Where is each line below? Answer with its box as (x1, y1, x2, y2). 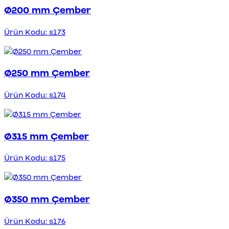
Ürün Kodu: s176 (4, 215, 65, 227)
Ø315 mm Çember (4, 129, 89, 143)
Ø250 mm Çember (4, 66, 90, 80)
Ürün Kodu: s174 (4, 89, 66, 101)
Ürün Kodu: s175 (4, 152, 65, 164)
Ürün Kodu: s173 (4, 26, 65, 38)
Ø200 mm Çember (4, 3, 91, 17)
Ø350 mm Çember (4, 193, 90, 207)
